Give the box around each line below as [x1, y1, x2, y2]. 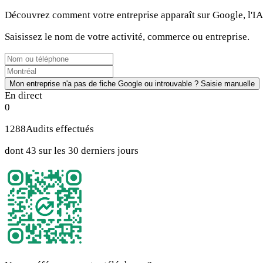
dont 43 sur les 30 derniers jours [5, 145, 139, 157]
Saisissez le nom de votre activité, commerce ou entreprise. [5, 31, 249, 43]
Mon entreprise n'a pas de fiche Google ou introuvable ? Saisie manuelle [9, 79, 255, 89]
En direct [5, 90, 42, 102]
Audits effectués [26, 123, 94, 135]
